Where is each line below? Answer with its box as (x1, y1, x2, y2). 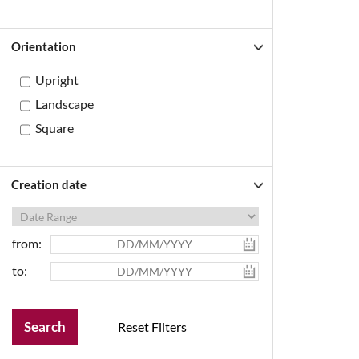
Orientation (11, 39, 76, 54)
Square (35, 120, 74, 135)
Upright (35, 72, 79, 87)
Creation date (11, 177, 87, 192)
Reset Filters (118, 318, 187, 334)
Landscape (35, 96, 94, 111)
